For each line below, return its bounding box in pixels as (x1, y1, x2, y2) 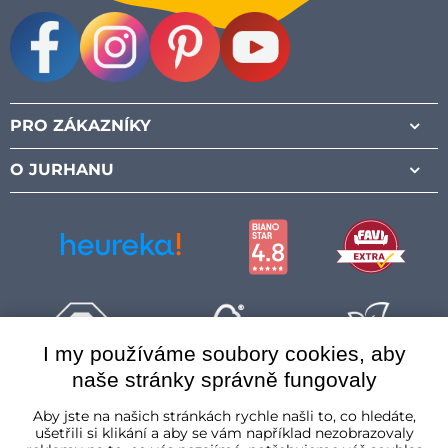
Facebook (9, 81, 77, 100)
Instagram (79, 81, 151, 100)
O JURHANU (10, 159, 114, 179)
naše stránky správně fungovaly (71, 368, 377, 391)
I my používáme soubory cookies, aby (42, 342, 406, 365)
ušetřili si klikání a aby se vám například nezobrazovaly (34, 424, 414, 442)
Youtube (219, 81, 277, 100)
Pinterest (149, 81, 213, 100)
